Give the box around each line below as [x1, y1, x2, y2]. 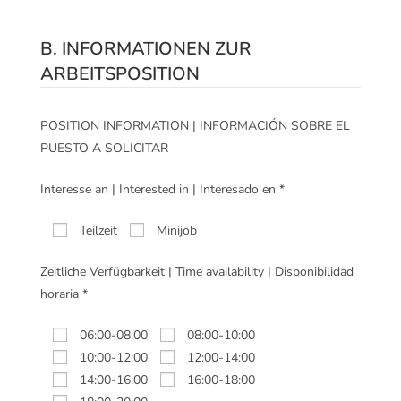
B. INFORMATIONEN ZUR [40, 37, 252, 62]
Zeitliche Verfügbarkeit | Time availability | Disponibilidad [40, 263, 354, 281]
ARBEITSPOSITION [40, 62, 200, 87]
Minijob [157, 222, 197, 240]
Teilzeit [80, 222, 117, 240]
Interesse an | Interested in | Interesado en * [40, 181, 285, 199]
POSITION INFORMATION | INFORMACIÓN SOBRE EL [40, 117, 350, 135]
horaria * [40, 286, 88, 303]
